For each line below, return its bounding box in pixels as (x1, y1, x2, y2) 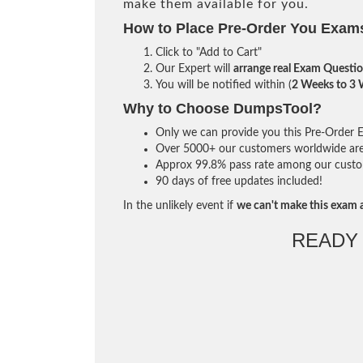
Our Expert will (156, 63, 233, 75)
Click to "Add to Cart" (156, 47, 262, 58)
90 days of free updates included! (156, 176, 322, 187)
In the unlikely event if (123, 200, 237, 211)
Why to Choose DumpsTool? (123, 100, 322, 117)
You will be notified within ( (156, 79, 292, 91)
